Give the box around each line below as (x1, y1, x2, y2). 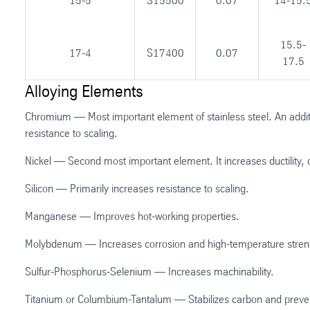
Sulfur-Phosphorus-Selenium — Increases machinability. (25, 264, 274, 278)
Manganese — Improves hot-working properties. (25, 209, 239, 223)
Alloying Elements (25, 81, 143, 101)
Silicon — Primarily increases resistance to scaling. (25, 181, 249, 195)
